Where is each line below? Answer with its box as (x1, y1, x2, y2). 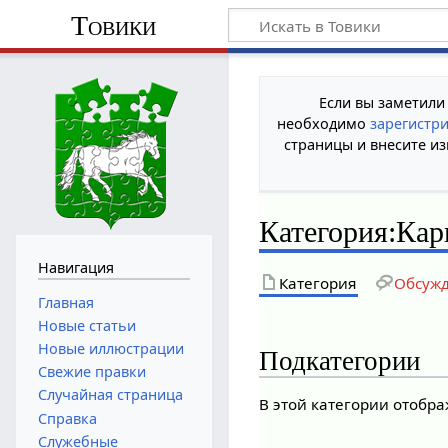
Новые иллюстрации (37, 338, 184, 358)
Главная (37, 292, 94, 312)
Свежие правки (37, 362, 146, 382)
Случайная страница (37, 385, 183, 405)
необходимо (277, 113, 371, 133)
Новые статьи (37, 315, 136, 335)
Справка (37, 408, 97, 428)
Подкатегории (259, 345, 421, 376)
